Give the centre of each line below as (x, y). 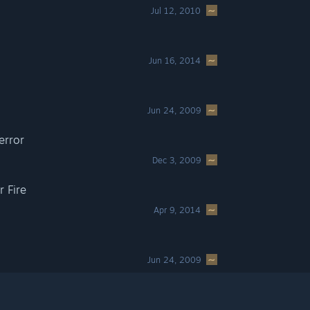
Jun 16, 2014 (175, 61)
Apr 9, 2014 (177, 210)
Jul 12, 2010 (176, 11)
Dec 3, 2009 (177, 160)
